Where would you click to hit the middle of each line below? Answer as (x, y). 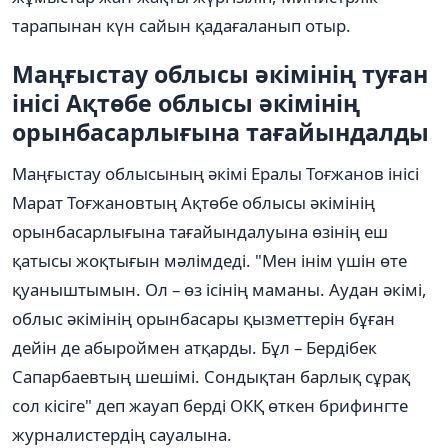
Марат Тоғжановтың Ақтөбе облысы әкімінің (193, 202)
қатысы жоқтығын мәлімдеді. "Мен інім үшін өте (209, 260)
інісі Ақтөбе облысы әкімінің (186, 102)
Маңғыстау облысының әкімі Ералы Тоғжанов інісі (215, 173)
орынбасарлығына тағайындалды (220, 131)
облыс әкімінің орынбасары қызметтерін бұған (203, 318)
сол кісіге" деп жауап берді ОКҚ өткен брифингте (210, 405)
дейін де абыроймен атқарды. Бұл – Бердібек (194, 347)
